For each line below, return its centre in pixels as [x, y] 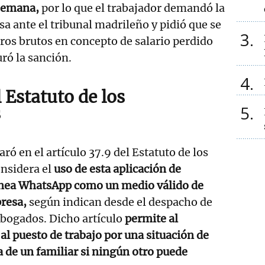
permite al [151, 218]
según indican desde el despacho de [121, 202]
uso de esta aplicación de [117, 169]
